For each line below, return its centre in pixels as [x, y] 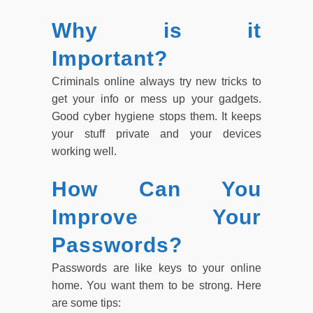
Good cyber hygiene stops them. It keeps [156, 116]
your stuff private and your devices [156, 133]
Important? [110, 58]
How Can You [156, 189]
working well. [84, 151]
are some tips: [86, 303]
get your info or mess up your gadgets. [156, 99]
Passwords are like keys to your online [156, 268]
